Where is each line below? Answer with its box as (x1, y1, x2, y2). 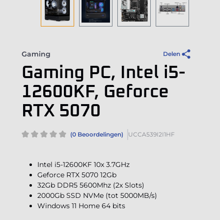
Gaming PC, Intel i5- (22, 64, 185, 82)
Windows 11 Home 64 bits (37, 201, 125, 211)
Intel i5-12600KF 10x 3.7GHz (37, 160, 130, 169)
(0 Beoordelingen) (70, 131, 123, 138)
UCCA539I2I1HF (128, 131, 175, 138)
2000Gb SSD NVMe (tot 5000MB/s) (37, 191, 157, 200)
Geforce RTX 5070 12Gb (37, 170, 116, 180)
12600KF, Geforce (22, 83, 169, 102)
